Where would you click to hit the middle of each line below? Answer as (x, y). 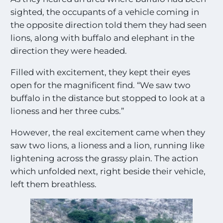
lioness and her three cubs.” (67, 111)
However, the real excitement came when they (108, 132)
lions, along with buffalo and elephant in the (103, 38)
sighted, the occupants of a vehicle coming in (105, 12)
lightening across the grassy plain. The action (105, 158)
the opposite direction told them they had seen (109, 25)
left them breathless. (54, 184)
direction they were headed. (69, 51)
